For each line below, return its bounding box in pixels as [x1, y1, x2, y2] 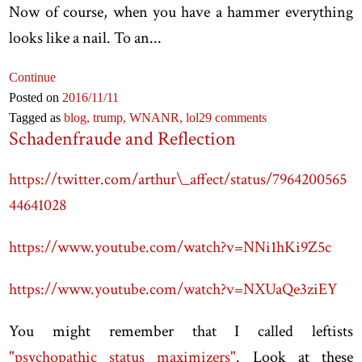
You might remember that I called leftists [9, 320, 353, 342]
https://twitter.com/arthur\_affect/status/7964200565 [9, 168, 347, 190]
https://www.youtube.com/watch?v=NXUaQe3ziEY [9, 278, 339, 300]
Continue [9, 69, 57, 84]
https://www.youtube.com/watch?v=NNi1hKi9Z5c [9, 236, 332, 258]
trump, [93, 110, 130, 124]
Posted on [9, 90, 63, 104]
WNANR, [129, 110, 187, 124]
